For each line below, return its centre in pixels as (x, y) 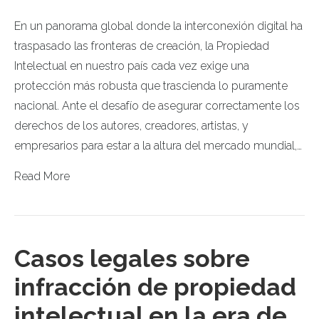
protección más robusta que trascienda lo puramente (151, 85)
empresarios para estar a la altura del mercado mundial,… (158, 145)
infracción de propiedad (155, 287)
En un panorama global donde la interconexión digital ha (158, 26)
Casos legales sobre (132, 258)
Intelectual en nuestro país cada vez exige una (132, 66)
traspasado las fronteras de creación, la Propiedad (142, 46)
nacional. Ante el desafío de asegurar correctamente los (157, 105)
